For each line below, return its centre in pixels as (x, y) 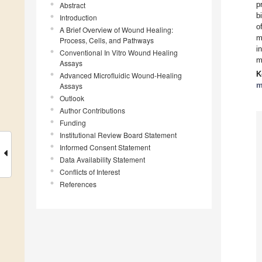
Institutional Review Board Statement (118, 135)
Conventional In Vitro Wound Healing (119, 53)
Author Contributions (92, 111)
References (78, 184)
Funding (73, 123)
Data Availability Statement (102, 160)
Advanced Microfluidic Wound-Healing (121, 75)
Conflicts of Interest (90, 172)
